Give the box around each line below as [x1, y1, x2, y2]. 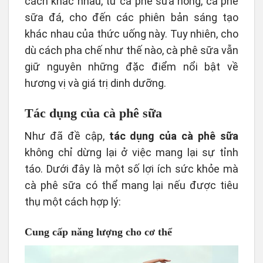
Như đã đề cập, [25, 129, 109, 142]
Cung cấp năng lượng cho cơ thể [25, 226, 172, 238]
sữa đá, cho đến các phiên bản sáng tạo [25, 11, 238, 23]
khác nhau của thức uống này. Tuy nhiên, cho [25, 27, 238, 40]
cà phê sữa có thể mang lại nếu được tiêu [25, 178, 238, 191]
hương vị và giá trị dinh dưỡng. [25, 76, 166, 89]
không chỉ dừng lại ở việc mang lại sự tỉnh [25, 146, 238, 159]
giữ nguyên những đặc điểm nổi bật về [25, 60, 238, 73]
